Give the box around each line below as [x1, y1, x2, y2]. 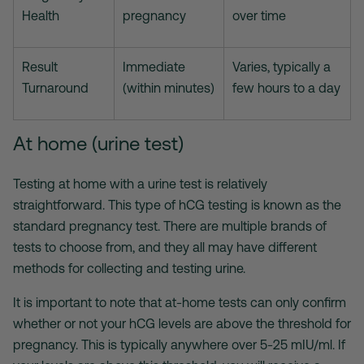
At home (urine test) [13, 132, 184, 155]
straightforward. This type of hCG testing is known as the [13, 197, 341, 213]
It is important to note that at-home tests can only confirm [13, 295, 346, 310]
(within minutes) [123, 80, 214, 96]
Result [22, 59, 58, 75]
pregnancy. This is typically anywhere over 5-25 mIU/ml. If [13, 337, 345, 353]
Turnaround [22, 80, 89, 96]
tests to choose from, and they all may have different [13, 240, 317, 255]
